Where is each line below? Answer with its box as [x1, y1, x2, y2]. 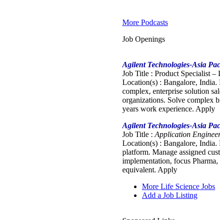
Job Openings [122, 35, 165, 44]
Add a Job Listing [142, 191, 197, 200]
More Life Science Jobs [142, 182, 215, 191]
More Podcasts [122, 18, 168, 27]
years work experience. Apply [122, 105, 215, 113]
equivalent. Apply [122, 165, 177, 174]
